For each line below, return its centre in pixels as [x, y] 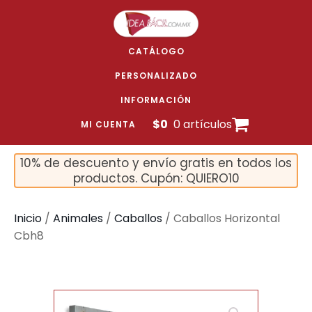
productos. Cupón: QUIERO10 [156, 178]
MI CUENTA [108, 124]
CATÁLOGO [156, 51]
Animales [78, 218]
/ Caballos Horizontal [221, 218]
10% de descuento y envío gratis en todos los [156, 163]
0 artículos [202, 124]
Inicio [28, 218]
